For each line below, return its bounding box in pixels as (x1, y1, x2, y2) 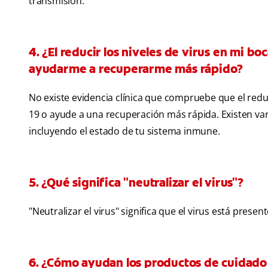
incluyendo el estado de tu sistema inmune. (29, 124, 220, 138)
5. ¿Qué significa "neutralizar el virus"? (29, 175, 243, 191)
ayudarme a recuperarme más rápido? (29, 61, 243, 77)
